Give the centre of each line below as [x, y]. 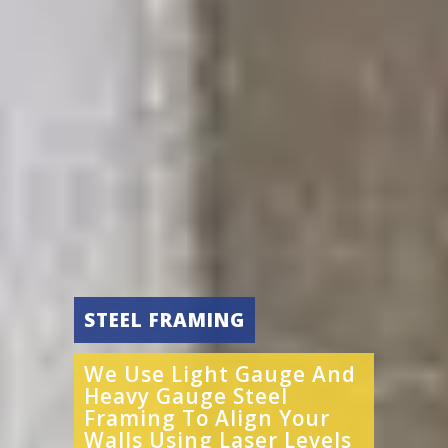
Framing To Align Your [207, 418]
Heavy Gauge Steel [186, 396]
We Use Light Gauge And [220, 374]
